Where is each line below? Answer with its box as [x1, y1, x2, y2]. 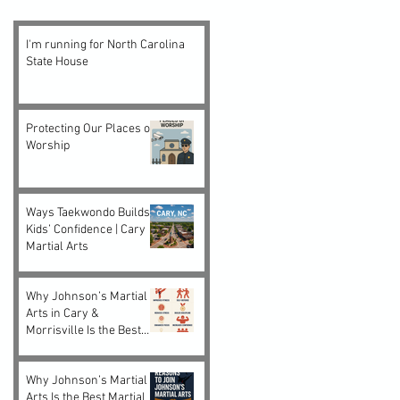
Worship [26, 137, 70, 154]
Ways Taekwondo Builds [26, 204, 150, 221]
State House [26, 54, 88, 70]
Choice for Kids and [26, 339, 127, 355]
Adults [26, 356, 59, 372]
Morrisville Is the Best [26, 322, 141, 338]
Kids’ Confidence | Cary [26, 221, 146, 237]
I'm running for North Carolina [26, 37, 185, 53]
